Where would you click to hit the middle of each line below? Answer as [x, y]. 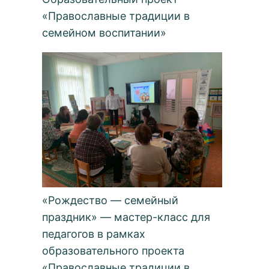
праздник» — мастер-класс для [126, 217]
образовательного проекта [113, 251]
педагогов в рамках [94, 234]
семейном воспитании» [104, 33]
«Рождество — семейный [110, 201]
